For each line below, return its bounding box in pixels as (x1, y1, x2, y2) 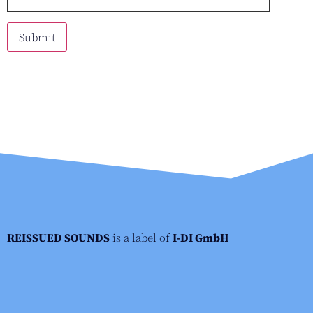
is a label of (110, 230, 173, 246)
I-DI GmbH (173, 230, 228, 246)
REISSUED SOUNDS (7, 230, 110, 246)
